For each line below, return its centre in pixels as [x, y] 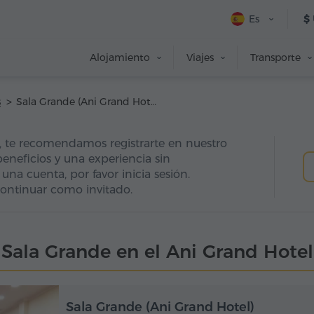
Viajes [200, 57]
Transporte [275, 57]
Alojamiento [120, 57]
